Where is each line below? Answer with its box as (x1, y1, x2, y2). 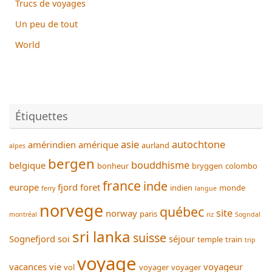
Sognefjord (9, 233, 55, 245)
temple (197, 234, 223, 245)
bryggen (192, 160, 223, 172)
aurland (141, 140, 169, 151)
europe (9, 181, 39, 194)
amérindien (28, 138, 76, 151)
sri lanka (72, 226, 131, 247)
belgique (9, 159, 46, 172)
